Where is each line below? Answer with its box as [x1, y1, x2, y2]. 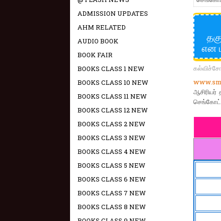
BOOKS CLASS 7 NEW [77, 188, 146, 197]
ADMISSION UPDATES [77, 9, 148, 18]
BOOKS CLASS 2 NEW [77, 119, 146, 128]
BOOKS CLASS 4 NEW [77, 147, 146, 156]
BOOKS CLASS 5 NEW [77, 161, 146, 170]
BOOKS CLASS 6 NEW [77, 175, 146, 184]
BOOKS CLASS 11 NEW [77, 92, 147, 101]
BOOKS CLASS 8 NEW [77, 202, 146, 211]
